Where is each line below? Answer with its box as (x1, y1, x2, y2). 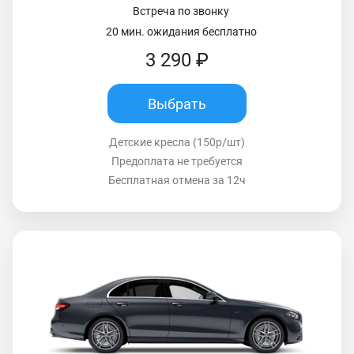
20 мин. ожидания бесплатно (105, 25, 257, 39)
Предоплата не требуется (111, 155, 243, 168)
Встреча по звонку (133, 5, 229, 18)
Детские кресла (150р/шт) (109, 136, 245, 149)
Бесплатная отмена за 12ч (108, 174, 246, 187)
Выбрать (148, 95, 206, 112)
